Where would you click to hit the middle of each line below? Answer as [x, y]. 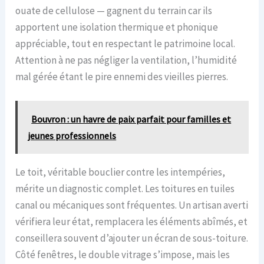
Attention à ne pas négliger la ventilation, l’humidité [126, 60]
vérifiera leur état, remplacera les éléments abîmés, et [132, 221]
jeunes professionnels [72, 135]
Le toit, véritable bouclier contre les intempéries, [121, 172]
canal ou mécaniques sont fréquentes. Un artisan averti [132, 205]
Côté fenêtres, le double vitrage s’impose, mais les [123, 254]
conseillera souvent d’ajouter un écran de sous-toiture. [132, 238]
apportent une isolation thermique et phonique [117, 27]
